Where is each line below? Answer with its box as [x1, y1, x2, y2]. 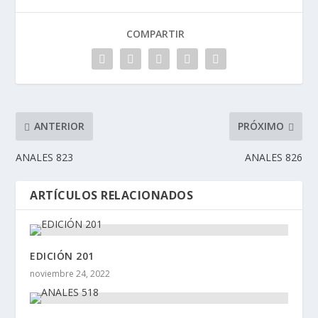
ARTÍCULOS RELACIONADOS [30, 187, 194, 203]
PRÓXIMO [237, 119, 284, 133]
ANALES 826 [244, 150, 302, 164]
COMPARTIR [126, 26, 185, 40]
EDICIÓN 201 [30, 248, 94, 263]
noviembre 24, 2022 [30, 267, 111, 280]
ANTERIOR [34, 119, 85, 133]
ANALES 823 [16, 150, 74, 164]
